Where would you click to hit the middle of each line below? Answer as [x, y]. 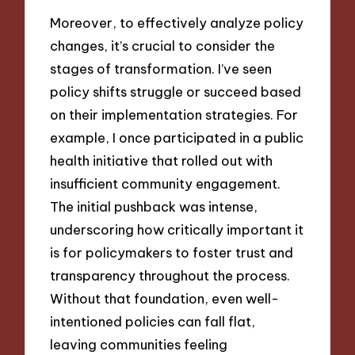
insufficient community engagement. [166, 184]
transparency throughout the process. [170, 276]
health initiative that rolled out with [162, 161]
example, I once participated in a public [177, 138]
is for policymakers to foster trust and [172, 253]
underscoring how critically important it [177, 230]
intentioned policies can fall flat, [153, 322]
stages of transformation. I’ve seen [161, 69]
